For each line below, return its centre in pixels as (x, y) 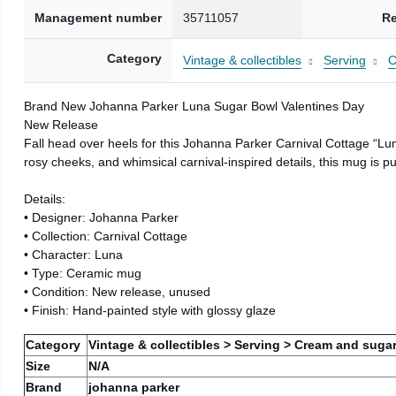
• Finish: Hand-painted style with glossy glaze (150, 310)
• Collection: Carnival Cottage (106, 236)
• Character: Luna (74, 254)
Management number (99, 17)
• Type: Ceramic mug (83, 273)
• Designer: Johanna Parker (102, 217)
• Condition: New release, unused (118, 291)
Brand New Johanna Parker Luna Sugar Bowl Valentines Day (194, 106)
